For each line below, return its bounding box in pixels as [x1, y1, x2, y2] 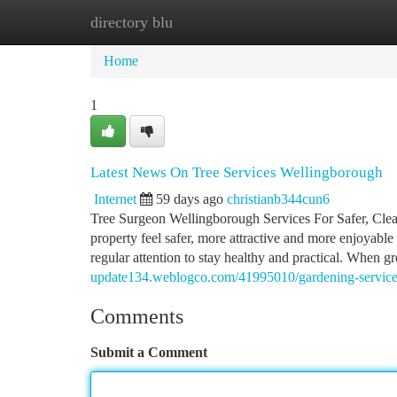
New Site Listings [178, 14, 278, 29]
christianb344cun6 [227, 191, 330, 206]
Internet [94, 191, 136, 206]
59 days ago [156, 191, 223, 206]
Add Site [305, 14, 354, 29]
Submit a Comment [90, 345, 207, 360]
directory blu [90, 13, 173, 31]
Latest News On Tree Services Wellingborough [90, 164, 383, 181]
